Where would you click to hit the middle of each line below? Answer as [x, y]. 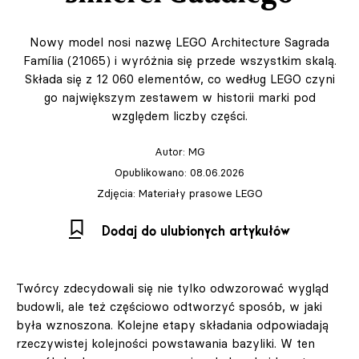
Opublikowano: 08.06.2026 [179, 172]
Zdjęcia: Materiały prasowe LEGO [179, 193]
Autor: [171, 151]
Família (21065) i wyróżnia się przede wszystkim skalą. [179, 61]
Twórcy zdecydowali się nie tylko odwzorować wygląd [172, 288]
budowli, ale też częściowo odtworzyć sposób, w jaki [169, 307]
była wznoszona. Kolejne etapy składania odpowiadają [172, 325]
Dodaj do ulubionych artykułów [196, 232]
